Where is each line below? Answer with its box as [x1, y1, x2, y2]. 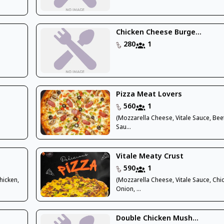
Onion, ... [116, 185, 141, 193]
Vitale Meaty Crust [116, 151, 184, 161]
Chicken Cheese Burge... [116, 27, 202, 37]
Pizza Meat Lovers [116, 89, 182, 99]
